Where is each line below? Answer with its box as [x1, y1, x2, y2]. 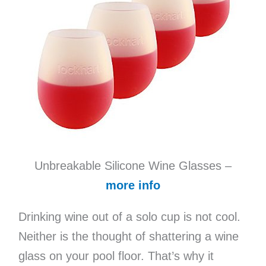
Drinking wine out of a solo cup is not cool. [18, 210, 240, 224]
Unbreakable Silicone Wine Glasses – [34, 159, 232, 173]
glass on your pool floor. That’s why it [18, 249, 214, 263]
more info [106, 179, 160, 192]
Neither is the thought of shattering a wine [18, 230, 239, 243]
